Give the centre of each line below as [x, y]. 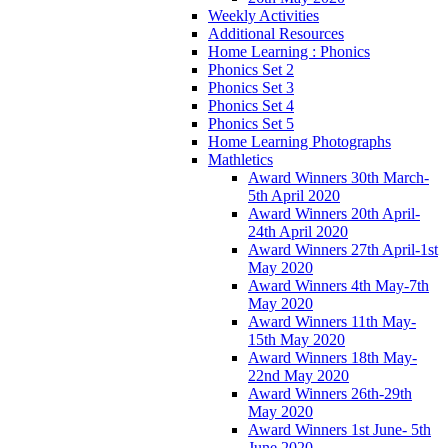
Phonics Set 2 [251, 69]
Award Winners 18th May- [332, 357]
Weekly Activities [263, 15]
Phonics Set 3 [251, 87]
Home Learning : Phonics [289, 51]
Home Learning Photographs [299, 141]
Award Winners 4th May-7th [338, 285]
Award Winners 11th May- [332, 321]
